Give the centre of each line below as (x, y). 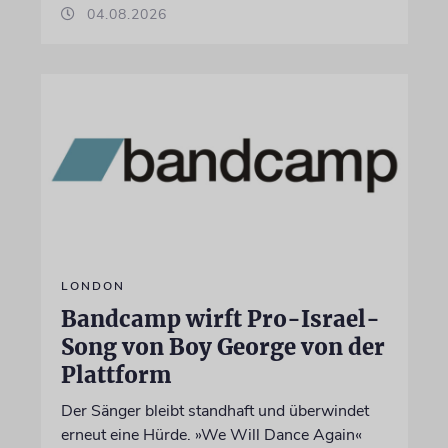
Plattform (116, 375)
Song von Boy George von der (222, 347)
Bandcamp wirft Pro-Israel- (220, 319)
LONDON (92, 286)
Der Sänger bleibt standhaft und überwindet (214, 411)
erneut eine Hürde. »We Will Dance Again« (211, 435)
